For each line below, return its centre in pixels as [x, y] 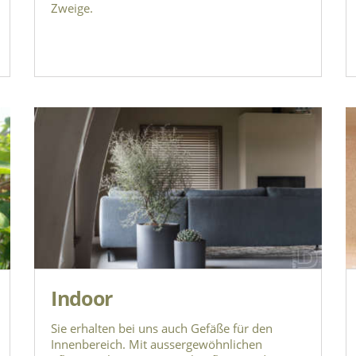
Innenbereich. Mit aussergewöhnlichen [157, 344]
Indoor [82, 298]
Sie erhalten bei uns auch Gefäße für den [162, 328]
